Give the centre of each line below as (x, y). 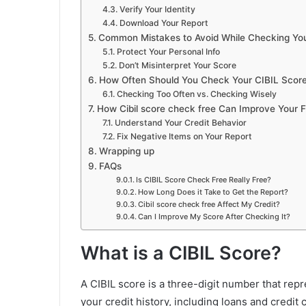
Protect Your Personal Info (168, 52)
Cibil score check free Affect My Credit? (209, 205)
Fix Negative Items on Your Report (184, 137)
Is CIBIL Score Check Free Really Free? (203, 180)
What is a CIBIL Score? (181, 253)
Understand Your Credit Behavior (180, 123)
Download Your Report (164, 23)
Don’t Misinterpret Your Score (177, 66)
